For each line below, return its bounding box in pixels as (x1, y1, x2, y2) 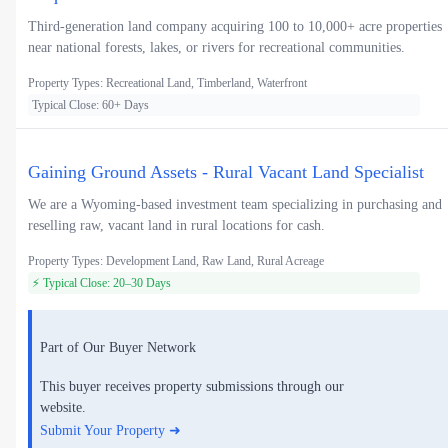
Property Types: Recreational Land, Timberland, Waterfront (28, 76, 307, 91)
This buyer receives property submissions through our (40, 379, 344, 395)
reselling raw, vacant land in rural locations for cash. (28, 218, 325, 234)
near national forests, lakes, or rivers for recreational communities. (28, 40, 405, 56)
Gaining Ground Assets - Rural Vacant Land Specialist (28, 162, 424, 183)
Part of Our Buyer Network (40, 339, 196, 355)
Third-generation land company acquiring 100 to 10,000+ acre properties (28, 19, 442, 35)
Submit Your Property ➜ (40, 423, 181, 439)
